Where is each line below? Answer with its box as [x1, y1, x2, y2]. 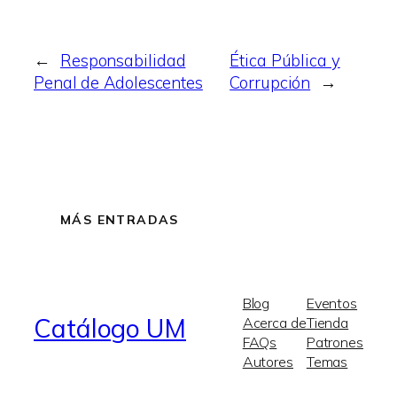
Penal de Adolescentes [34, 71, 203, 93]
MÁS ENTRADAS [60, 212, 179, 229]
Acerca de [242, 313, 307, 331]
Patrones [306, 332, 363, 351]
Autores [242, 352, 293, 370]
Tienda [306, 313, 349, 331]
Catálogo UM [34, 312, 186, 345]
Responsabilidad [59, 49, 186, 71]
